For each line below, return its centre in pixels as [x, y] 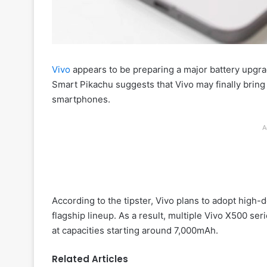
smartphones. [81, 99]
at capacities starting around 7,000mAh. [135, 230]
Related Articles [90, 259]
